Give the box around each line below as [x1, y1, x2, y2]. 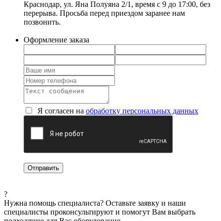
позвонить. [24, 17, 63, 26]
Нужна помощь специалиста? [4, 198, 104, 207]
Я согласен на [36, 106, 86, 115]
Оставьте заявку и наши [104, 198, 186, 207]
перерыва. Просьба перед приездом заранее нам [24, 8, 185, 17]
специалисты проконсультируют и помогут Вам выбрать [4, 207, 195, 216]
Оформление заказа [24, 35, 89, 44]
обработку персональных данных [86, 106, 198, 115]
